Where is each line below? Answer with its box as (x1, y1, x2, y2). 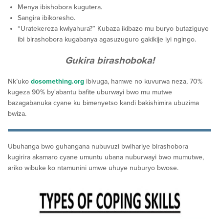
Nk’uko (8, 77, 31, 86)
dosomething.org (31, 77, 84, 86)
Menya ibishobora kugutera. (18, 2, 102, 11)
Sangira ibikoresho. (18, 13, 75, 22)
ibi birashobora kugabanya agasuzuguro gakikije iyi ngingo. (18, 35, 196, 44)
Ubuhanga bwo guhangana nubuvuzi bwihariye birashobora (8, 142, 188, 151)
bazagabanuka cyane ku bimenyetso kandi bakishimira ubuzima (8, 98, 199, 107)
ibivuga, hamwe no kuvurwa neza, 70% (84, 77, 202, 86)
